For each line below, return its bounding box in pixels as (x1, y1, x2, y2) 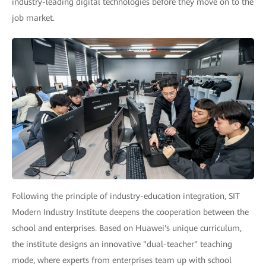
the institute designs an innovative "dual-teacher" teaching (12, 239, 232, 249)
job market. (12, 12, 55, 23)
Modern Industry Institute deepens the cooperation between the (12, 207, 249, 217)
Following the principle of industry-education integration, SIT (12, 191, 240, 201)
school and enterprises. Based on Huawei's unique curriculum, (12, 223, 242, 233)
